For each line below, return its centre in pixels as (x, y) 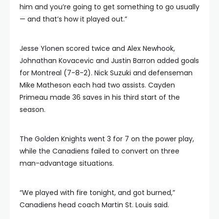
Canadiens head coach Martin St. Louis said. (94, 205)
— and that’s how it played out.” (73, 19)
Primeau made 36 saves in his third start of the (100, 97)
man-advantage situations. (67, 163)
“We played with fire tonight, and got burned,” (97, 193)
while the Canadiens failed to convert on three (99, 151)
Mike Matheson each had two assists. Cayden (97, 85)
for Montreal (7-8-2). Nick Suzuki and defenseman (106, 73)
